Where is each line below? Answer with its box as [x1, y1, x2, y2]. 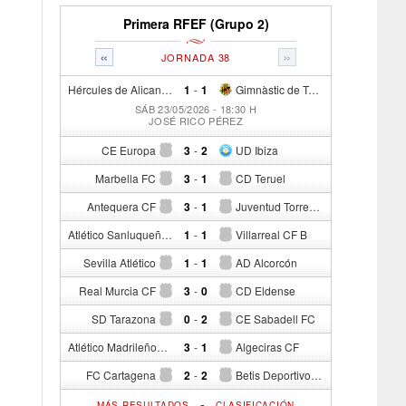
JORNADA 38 [160, 50, 231, 64]
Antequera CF [87, 198, 156, 214]
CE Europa [101, 142, 156, 158]
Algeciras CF [236, 339, 299, 354]
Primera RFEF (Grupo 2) [122, 14, 269, 33]
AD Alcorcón [236, 255, 297, 270]
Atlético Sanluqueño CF [161, 227, 172, 242]
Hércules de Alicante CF [161, 82, 172, 97]
